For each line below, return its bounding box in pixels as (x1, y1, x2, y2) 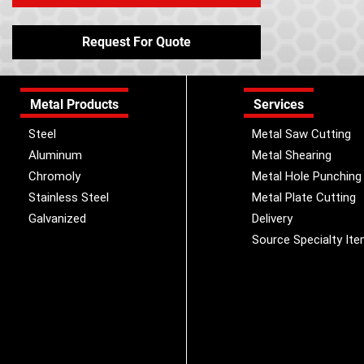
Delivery (251, 211, 292, 226)
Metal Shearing (251, 148, 331, 162)
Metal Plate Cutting (251, 190, 356, 205)
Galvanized (28, 211, 86, 226)
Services (253, 97, 304, 112)
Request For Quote (82, 34, 191, 50)
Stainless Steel (28, 190, 109, 205)
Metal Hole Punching (251, 169, 362, 184)
